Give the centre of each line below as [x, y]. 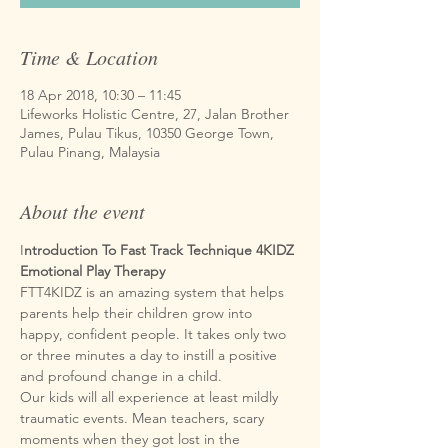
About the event [82, 211]
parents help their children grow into [138, 313]
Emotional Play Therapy [92, 271]
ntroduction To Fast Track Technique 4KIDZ [159, 250]
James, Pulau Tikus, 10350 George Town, [147, 133]
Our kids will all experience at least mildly [151, 397]
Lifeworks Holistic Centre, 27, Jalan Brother [154, 114]
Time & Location [89, 57]
